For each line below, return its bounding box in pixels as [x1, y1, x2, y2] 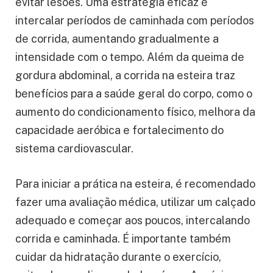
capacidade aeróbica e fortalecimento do [15, 123, 224, 136]
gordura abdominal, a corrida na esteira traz [15, 68, 235, 82]
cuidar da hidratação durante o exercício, [15, 250, 221, 263]
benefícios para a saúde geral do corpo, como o [15, 87, 252, 100]
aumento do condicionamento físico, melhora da [15, 105, 255, 118]
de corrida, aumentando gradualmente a [15, 32, 219, 45]
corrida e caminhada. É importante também [15, 232, 231, 245]
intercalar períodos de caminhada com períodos [15, 13, 254, 27]
